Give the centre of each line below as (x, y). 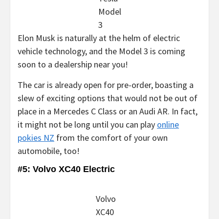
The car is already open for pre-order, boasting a (106, 85)
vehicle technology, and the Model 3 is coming (101, 51)
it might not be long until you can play (87, 124)
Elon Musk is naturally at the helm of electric (99, 38)
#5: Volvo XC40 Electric (66, 169)
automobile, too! (49, 151)
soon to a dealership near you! (73, 64)
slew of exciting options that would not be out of (108, 98)
